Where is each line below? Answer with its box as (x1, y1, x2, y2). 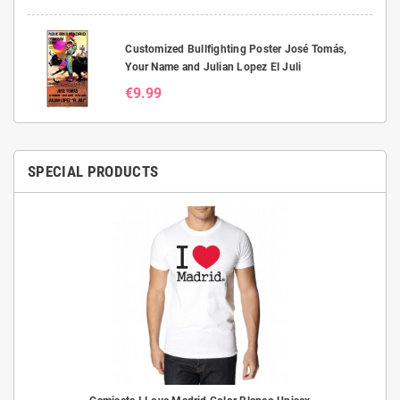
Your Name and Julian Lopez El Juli (125, 61, 302, 73)
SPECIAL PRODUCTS (28, 162, 159, 180)
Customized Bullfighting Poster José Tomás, (125, 43, 347, 55)
